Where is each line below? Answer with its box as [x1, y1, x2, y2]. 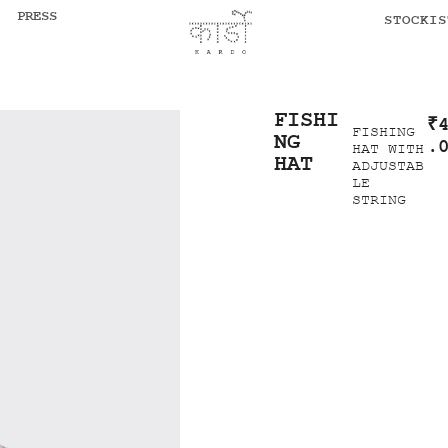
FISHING [351, 124, 415, 141]
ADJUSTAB [351, 158, 424, 175]
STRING [351, 192, 406, 209]
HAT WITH [351, 141, 424, 158]
